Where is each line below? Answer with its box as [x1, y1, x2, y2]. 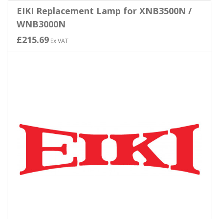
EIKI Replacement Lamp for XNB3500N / [16, 4, 192, 17]
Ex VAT [48, 36, 68, 45]
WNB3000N [16, 18, 66, 30]
